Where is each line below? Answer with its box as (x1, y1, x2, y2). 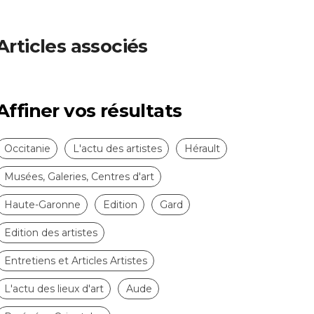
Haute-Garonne (4, 198, 81, 211)
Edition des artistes (4, 226, 97, 239)
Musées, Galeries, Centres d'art (4, 170, 154, 183)
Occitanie (4, 142, 50, 155)
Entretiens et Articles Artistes (4, 254, 147, 267)
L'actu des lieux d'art (4, 282, 104, 295)
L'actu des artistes (73, 142, 162, 155)
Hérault (184, 142, 220, 155)
